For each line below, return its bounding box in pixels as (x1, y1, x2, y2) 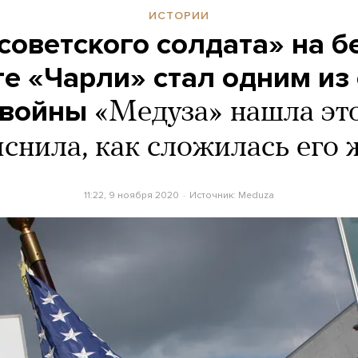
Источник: (189, 189, 238, 201)
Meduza (237, 189, 274, 201)
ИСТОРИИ (149, 8, 209, 22)
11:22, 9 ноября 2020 (84, 189, 180, 201)
